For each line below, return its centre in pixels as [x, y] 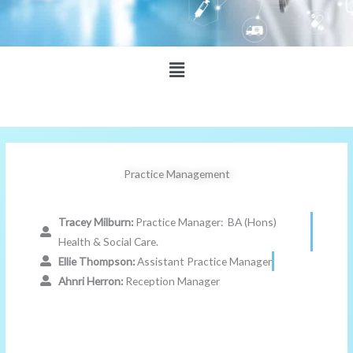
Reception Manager [172, 281]
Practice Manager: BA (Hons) [206, 221]
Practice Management [176, 173]
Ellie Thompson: [96, 261]
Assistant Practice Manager [203, 261]
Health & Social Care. [108, 241]
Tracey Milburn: [97, 221]
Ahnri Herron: [91, 281]
